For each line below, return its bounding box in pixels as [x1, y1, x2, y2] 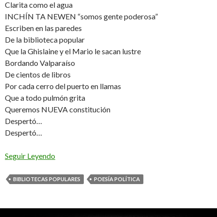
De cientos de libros [5, 69, 71, 79]
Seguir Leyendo [5, 151, 55, 160]
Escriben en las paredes [5, 23, 82, 32]
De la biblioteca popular [5, 34, 85, 44]
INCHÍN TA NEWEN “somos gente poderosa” [5, 11, 158, 21]
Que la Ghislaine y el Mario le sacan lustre [5, 46, 141, 56]
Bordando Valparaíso [5, 58, 75, 67]
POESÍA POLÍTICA [94, 175, 140, 182]
